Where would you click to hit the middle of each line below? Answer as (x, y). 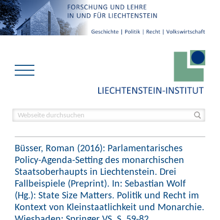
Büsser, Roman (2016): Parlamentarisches (99, 148)
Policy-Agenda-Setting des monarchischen (99, 160)
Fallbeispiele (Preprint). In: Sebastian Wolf (100, 183)
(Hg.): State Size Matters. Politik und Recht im (107, 195)
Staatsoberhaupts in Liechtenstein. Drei (96, 171)
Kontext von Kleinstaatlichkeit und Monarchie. (110, 207)
